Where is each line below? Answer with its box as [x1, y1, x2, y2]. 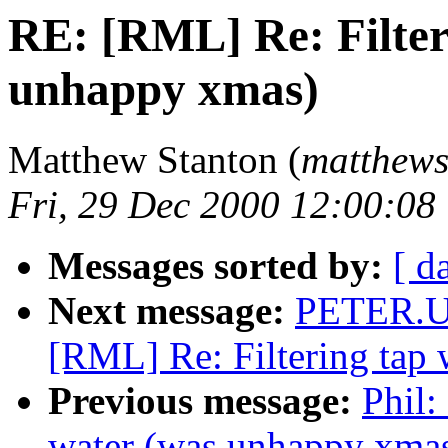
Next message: [48, 289, 285, 333]
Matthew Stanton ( [8, 138, 301, 182]
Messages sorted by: [48, 244, 383, 288]
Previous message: [48, 379, 352, 423]
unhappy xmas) [8, 63, 319, 115]
